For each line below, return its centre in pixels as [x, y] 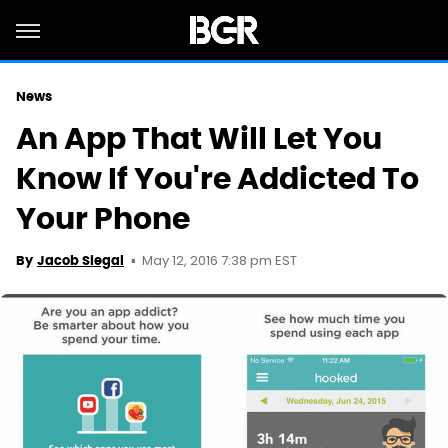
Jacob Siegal [80, 260]
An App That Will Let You [199, 138]
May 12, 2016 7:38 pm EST [219, 261]
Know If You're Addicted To [217, 178]
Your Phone [103, 218]
